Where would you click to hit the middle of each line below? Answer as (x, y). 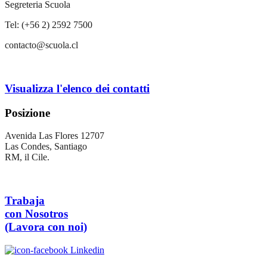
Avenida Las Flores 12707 (55, 136)
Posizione (27, 113)
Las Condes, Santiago (46, 147)
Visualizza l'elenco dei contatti (77, 88)
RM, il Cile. (27, 157)
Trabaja (25, 201)
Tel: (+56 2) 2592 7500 (49, 25)
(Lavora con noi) (46, 227)
